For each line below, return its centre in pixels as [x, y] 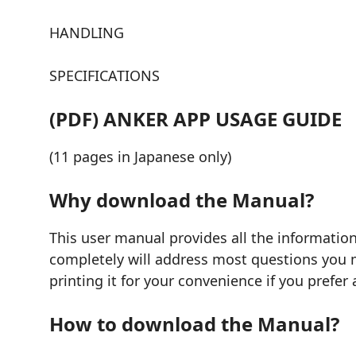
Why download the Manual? [182, 199]
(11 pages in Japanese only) [140, 156]
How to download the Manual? [194, 323]
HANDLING [87, 32]
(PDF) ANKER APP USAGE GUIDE [195, 118]
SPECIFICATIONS [104, 75]
